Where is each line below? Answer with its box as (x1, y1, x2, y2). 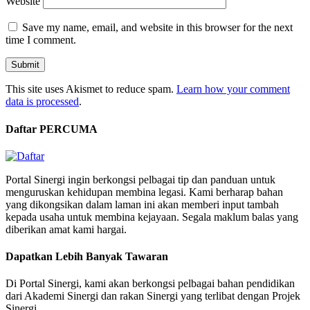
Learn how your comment (176, 83, 290, 95)
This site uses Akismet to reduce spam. (6, 83, 176, 95)
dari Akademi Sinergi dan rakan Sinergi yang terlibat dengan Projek (6, 290, 300, 302)
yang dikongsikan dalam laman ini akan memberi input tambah (6, 198, 279, 210)
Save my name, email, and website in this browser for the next (22, 21, 293, 34)
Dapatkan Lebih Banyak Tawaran (6, 250, 168, 263)
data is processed (6, 95, 79, 108)
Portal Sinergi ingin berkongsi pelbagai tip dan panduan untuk (6, 173, 275, 185)
